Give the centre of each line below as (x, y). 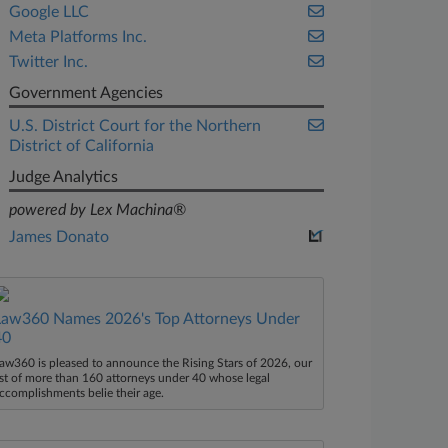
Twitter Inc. (49, 62)
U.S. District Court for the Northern (135, 126)
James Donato (59, 237)
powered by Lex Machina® (98, 210)
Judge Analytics (64, 177)
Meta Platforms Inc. (78, 37)
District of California (82, 146)
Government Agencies (86, 93)
